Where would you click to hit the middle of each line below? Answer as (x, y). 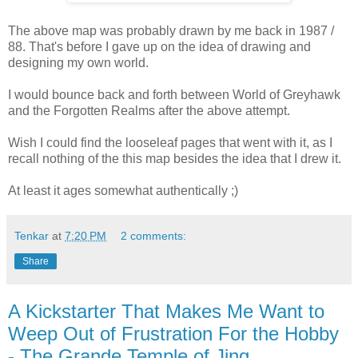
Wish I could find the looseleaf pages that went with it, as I (170, 143)
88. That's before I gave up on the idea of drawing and (159, 47)
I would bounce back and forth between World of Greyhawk (174, 95)
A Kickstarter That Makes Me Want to (166, 312)
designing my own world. (78, 63)
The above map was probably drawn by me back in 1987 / (171, 31)
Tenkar (32, 236)
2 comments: (154, 236)
